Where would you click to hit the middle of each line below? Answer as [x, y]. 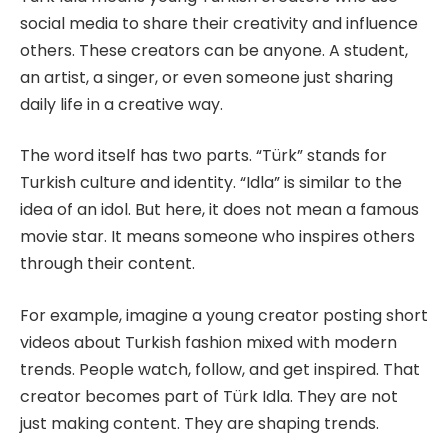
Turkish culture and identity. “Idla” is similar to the [211, 183]
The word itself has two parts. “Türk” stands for [203, 156]
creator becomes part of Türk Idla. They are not [209, 396]
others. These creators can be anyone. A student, [214, 50]
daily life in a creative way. [121, 104]
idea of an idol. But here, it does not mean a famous [219, 210]
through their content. [107, 264]
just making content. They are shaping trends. [199, 423]
